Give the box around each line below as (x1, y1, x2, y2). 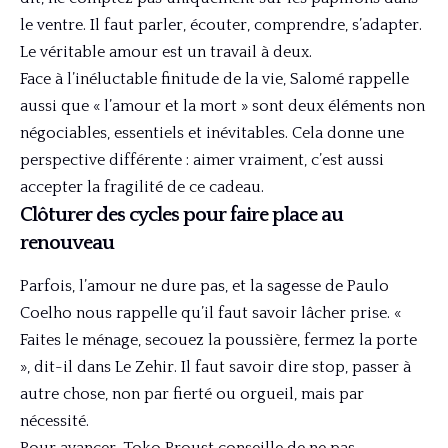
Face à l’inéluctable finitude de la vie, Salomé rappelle (20, 70, 409, 89)
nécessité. (20, 411, 89, 430)
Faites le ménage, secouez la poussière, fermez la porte (20, 330, 417, 349)
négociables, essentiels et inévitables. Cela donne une (20, 124, 404, 143)
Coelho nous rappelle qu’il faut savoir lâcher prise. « (20, 303, 401, 322)
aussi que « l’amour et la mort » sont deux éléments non (20, 97, 425, 116)
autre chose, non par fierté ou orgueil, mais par (20, 384, 364, 403)
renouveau (20, 232, 114, 255)
